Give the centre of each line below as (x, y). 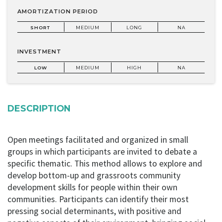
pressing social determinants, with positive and (94, 211)
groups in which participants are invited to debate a (102, 151)
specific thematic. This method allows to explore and (105, 163)
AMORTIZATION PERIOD (58, 12)
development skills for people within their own (92, 187)
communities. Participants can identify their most (98, 199)
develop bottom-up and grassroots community (94, 175)
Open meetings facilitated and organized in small (98, 139)
